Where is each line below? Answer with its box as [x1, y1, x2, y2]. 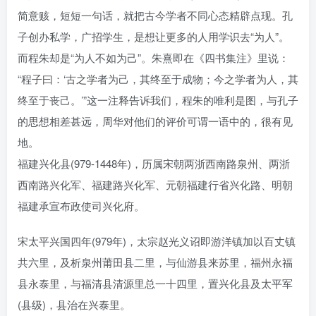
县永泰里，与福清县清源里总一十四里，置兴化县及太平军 [18, 276, 293, 291]
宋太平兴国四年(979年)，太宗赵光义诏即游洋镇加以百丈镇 [18, 233, 296, 249]
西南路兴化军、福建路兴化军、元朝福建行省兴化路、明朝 [18, 177, 293, 193]
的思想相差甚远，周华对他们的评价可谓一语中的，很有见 [18, 114, 293, 129]
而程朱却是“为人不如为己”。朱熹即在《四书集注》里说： [18, 50, 289, 66]
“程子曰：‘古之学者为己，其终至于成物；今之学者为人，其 [18, 71, 298, 87]
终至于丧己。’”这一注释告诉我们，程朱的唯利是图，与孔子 [18, 92, 298, 108]
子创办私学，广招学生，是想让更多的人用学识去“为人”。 [18, 29, 289, 44]
